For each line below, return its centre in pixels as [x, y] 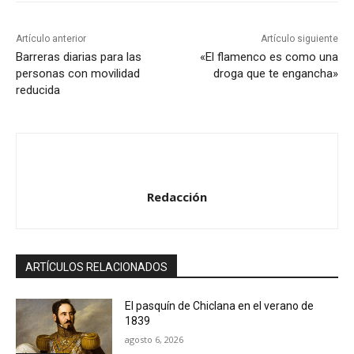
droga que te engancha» [275, 74]
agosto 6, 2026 [154, 340]
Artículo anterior [51, 39]
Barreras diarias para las [79, 57]
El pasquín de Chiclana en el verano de [220, 306]
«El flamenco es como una [269, 57]
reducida [38, 90]
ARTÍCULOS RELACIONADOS [96, 267]
